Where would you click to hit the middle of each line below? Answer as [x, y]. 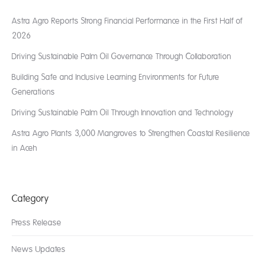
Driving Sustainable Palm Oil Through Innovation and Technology [123, 113]
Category [30, 199]
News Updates [39, 249]
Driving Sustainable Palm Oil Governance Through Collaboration [122, 56]
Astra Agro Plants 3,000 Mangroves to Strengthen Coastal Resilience [131, 133]
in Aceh [25, 148]
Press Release [37, 223]
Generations [33, 92]
